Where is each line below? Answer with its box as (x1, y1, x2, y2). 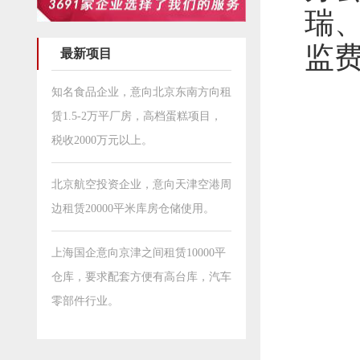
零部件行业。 (51, 295, 119, 308)
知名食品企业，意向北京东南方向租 (51, 86, 231, 99)
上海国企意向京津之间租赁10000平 (51, 247, 226, 260)
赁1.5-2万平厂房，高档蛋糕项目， (51, 110, 222, 123)
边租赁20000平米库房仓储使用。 (51, 202, 215, 215)
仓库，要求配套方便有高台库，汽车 (51, 271, 231, 284)
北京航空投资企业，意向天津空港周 (51, 178, 231, 191)
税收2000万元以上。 (51, 134, 153, 147)
